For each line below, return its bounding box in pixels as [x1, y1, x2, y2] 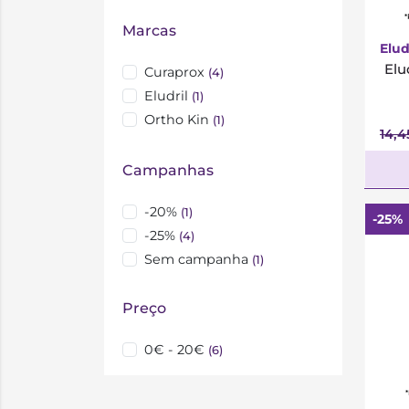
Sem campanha [144, 251, 252, 267]
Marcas [122, 22, 176, 39]
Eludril [144, 88, 192, 104]
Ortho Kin [144, 111, 213, 128]
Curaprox [144, 64, 208, 80]
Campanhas [122, 162, 214, 179]
